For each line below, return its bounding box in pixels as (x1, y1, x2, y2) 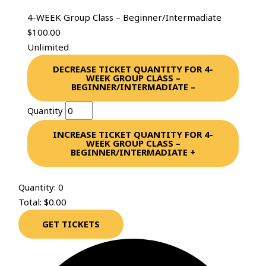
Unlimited (27, 40, 69, 53)
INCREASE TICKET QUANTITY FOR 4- (53, 128, 213, 140)
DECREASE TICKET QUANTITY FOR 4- (53, 62, 213, 75)
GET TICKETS (42, 218, 100, 230)
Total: (18, 196, 45, 208)
